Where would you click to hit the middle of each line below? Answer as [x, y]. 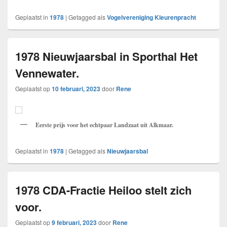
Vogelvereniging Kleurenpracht [152, 17]
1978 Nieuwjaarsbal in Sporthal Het [106, 56]
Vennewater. [47, 73]
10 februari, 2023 [76, 89]
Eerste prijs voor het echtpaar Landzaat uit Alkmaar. [104, 125]
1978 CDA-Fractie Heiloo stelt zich [103, 190]
